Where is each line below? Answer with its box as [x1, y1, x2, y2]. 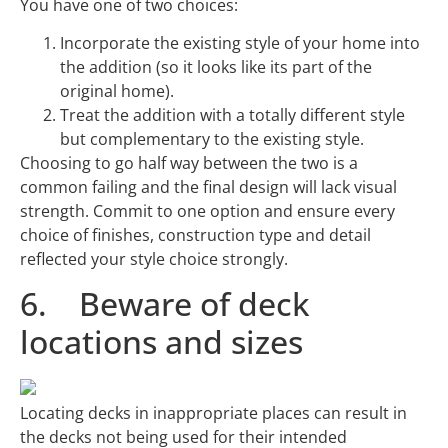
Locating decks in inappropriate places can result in [20, 402, 407, 425]
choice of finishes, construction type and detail [20, 224, 371, 247]
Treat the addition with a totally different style [60, 104, 405, 127]
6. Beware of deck [20, 282, 310, 326]
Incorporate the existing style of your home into [60, 32, 420, 55]
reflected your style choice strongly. [20, 248, 288, 271]
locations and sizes [20, 320, 303, 364]
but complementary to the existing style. [60, 128, 364, 151]
